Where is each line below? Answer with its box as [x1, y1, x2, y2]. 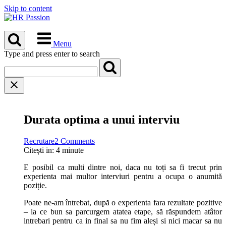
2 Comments [54, 136, 95, 145]
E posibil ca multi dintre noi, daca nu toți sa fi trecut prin [23, 162, 222, 172]
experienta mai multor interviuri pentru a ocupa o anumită [23, 172, 222, 181]
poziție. [23, 181, 47, 190]
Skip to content [4, 4, 52, 13]
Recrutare [23, 136, 54, 145]
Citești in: [23, 145, 54, 154]
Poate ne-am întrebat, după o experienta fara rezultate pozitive [23, 198, 222, 207]
